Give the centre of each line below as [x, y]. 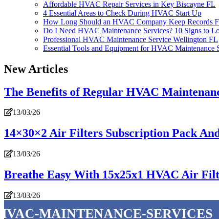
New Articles [36, 69]
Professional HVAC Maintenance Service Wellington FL [131, 39]
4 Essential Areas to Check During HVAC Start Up [122, 13]
